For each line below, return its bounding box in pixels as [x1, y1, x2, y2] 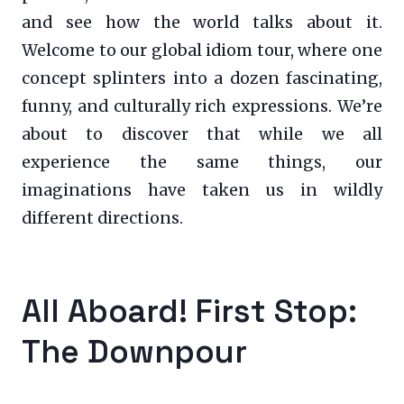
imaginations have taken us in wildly [22, 180, 382, 201]
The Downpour [22, 331, 247, 372]
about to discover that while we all [22, 124, 382, 145]
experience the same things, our [22, 152, 382, 173]
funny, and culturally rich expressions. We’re [22, 96, 382, 117]
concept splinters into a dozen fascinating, [22, 69, 382, 89]
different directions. [22, 208, 183, 229]
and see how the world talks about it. [22, 13, 382, 33]
